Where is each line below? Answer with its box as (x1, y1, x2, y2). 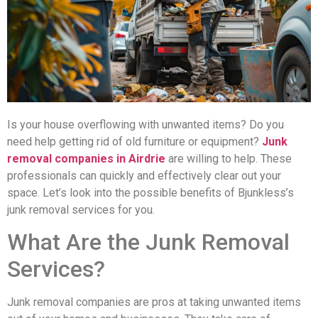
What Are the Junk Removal (7, 229, 290, 256)
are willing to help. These (165, 151, 292, 165)
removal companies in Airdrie (7, 151, 165, 165)
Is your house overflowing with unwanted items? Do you (7, 117, 284, 131)
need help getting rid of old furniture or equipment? (7, 134, 262, 148)
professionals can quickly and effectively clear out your (7, 168, 281, 182)
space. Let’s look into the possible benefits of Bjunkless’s (7, 185, 294, 199)
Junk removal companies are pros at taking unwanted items (7, 295, 301, 309)
